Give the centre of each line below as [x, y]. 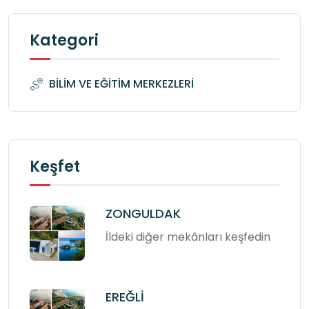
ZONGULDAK [143, 213]
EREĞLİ [125, 297]
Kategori [64, 40]
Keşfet [55, 166]
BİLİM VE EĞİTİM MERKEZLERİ [121, 83]
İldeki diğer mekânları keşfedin [188, 237]
